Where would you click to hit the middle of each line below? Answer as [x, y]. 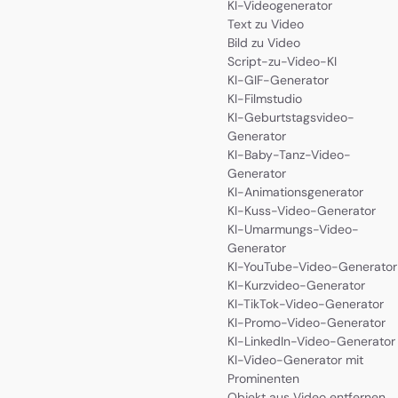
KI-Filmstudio [265, 98]
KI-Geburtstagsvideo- [291, 117]
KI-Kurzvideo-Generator [296, 285]
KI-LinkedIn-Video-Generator [311, 341]
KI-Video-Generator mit [295, 359]
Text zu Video [266, 24]
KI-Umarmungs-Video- [293, 229]
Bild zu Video [264, 42]
